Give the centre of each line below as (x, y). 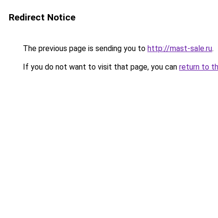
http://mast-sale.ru (180, 48)
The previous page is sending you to (84, 48)
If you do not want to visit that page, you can (100, 67)
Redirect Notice (42, 17)
